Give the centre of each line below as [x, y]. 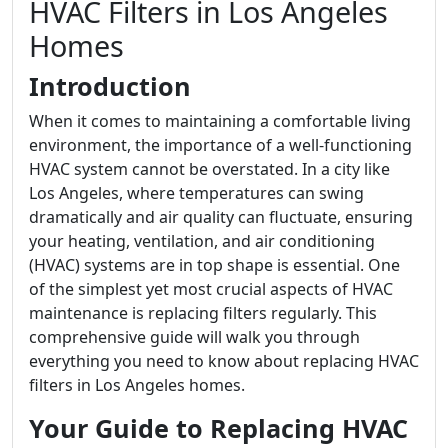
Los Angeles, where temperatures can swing [196, 193]
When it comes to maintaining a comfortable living [220, 121]
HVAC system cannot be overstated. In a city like [209, 169]
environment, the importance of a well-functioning [220, 145]
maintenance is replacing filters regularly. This [203, 313]
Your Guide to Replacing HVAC [218, 428]
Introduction [110, 86]
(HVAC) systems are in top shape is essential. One [214, 265]
